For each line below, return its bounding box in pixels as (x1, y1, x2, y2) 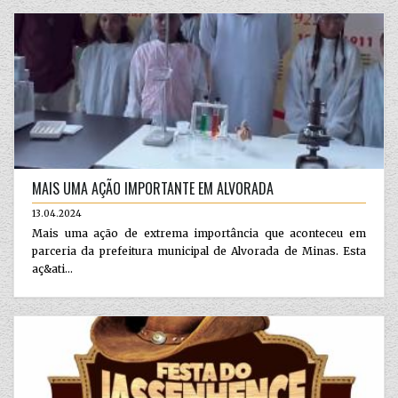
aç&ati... (32, 261, 73, 275)
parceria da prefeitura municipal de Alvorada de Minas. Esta (32, 243, 366, 258)
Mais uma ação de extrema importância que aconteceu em (32, 226, 366, 240)
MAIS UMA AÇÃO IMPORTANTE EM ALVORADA (32, 177, 274, 199)
